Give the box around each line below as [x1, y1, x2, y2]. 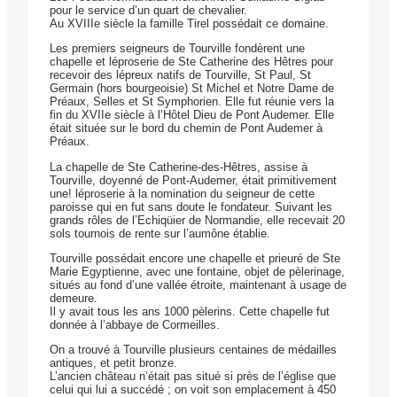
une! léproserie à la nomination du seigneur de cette [50, 186, 315, 200]
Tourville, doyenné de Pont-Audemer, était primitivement [50, 173, 337, 187]
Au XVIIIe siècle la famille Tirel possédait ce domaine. [50, 17, 329, 31]
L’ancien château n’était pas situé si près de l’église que [50, 370, 336, 384]
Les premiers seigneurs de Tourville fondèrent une [50, 42, 305, 56]
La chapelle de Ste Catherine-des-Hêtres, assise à [50, 160, 307, 174]
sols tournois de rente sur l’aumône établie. [50, 226, 270, 240]
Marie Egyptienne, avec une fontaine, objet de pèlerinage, [50, 265, 345, 279]
